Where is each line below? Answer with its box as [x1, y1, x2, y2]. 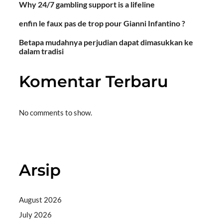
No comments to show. [19, 108, 93, 117]
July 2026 [19, 210, 52, 219]
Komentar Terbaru [19, 71, 169, 91]
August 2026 [19, 195, 62, 204]
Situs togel [19, 135, 54, 144]
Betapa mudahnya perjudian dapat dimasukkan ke [19, 37, 194, 47]
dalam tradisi [19, 46, 64, 56]
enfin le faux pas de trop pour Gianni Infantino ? [19, 18, 186, 28]
